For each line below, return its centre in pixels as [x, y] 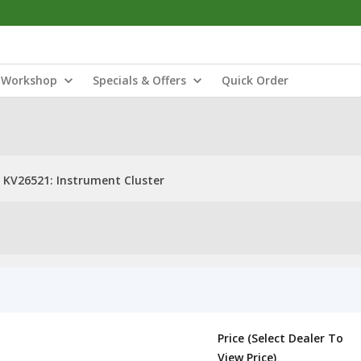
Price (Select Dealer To [280, 338]
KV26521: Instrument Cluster [84, 180]
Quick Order [255, 80]
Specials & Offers [139, 80]
